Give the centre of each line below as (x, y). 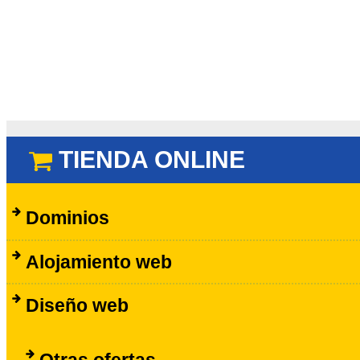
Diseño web (77, 305)
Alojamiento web (98, 262)
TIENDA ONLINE (152, 160)
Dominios (67, 218)
